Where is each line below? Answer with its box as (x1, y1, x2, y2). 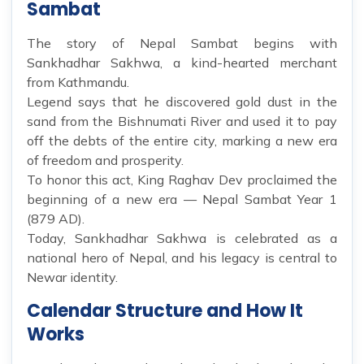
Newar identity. (27, 269, 118, 286)
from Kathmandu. (27, 74, 129, 91)
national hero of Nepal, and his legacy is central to (27, 249, 337, 266)
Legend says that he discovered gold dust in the (27, 93, 337, 110)
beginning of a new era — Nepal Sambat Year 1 (27, 191, 337, 208)
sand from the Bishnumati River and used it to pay (27, 113, 337, 130)
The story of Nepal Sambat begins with (27, 35, 337, 52)
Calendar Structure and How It (27, 298, 303, 324)
